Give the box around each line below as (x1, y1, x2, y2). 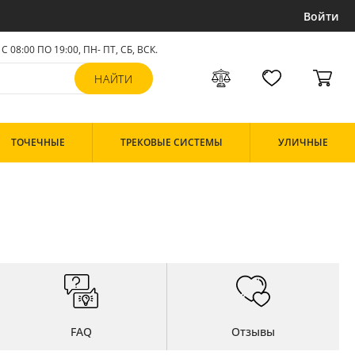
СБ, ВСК (120, 43, 155, 56)
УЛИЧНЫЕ (277, 136, 328, 149)
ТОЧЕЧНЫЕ (10, 136, 65, 149)
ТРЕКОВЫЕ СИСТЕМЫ (120, 136, 223, 149)
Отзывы (231, 324, 276, 339)
